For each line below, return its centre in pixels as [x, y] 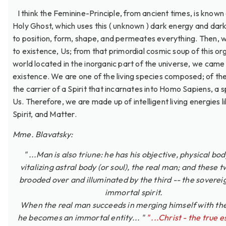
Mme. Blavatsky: [43, 134]
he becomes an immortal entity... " [81, 218]
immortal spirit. [134, 192]
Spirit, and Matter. [45, 114]
